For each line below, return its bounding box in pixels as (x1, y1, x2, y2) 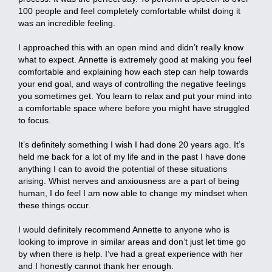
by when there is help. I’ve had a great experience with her (18, 248, 243, 259)
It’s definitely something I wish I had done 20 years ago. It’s (18, 139, 245, 149)
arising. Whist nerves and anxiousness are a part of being (18, 175, 239, 186)
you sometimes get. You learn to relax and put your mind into (18, 90, 252, 101)
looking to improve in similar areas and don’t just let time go (18, 236, 246, 246)
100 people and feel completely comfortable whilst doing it (18, 5, 240, 16)
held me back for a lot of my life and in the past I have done (18, 151, 246, 161)
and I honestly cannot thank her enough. (18, 260, 174, 271)
